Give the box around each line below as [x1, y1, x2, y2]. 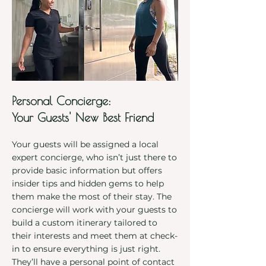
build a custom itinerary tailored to [12, 217, 157, 228]
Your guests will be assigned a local [12, 139, 159, 150]
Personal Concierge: [12, 94, 111, 107]
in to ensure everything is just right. [12, 243, 160, 254]
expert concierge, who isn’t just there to [12, 152, 177, 163]
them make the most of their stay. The [12, 191, 172, 202]
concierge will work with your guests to [12, 204, 177, 215]
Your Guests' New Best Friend [12, 110, 154, 124]
